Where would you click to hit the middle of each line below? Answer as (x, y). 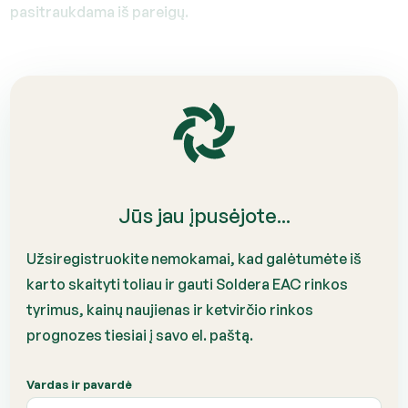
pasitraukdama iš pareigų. (100, 12)
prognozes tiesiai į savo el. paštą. (140, 335)
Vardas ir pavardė (80, 384)
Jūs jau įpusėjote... (204, 215)
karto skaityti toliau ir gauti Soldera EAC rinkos (188, 284)
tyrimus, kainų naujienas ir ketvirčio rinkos (170, 310)
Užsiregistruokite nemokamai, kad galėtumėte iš (194, 259)
